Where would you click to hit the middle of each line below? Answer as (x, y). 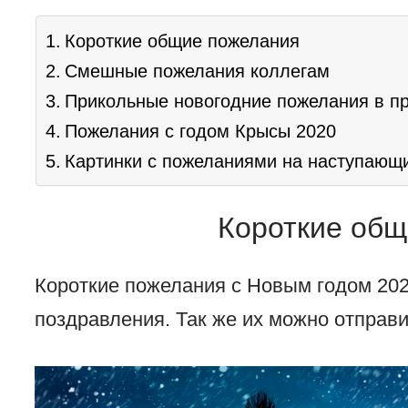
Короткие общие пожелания (182, 41)
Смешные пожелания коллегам (197, 71)
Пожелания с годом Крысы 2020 (200, 132)
